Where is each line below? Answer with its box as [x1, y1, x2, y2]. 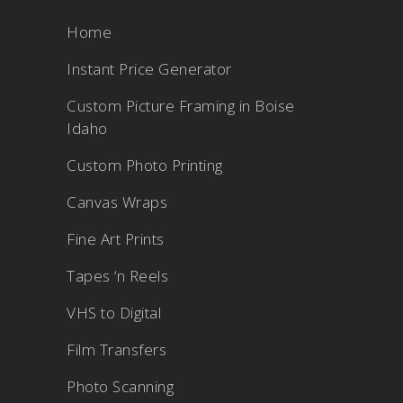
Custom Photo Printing [67, 155, 223, 175]
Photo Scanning [67, 376, 174, 397]
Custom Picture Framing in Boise [67, 95, 295, 116]
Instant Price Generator [67, 58, 232, 79]
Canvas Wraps [67, 192, 167, 212]
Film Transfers [67, 339, 166, 360]
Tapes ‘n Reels [67, 265, 168, 286]
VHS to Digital [67, 302, 161, 323]
